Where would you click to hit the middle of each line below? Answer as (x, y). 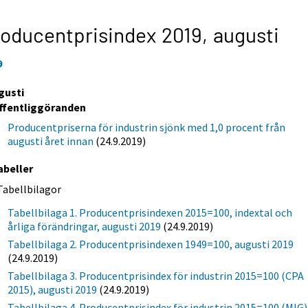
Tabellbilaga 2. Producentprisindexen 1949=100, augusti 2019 (151, 244)
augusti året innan (51, 141)
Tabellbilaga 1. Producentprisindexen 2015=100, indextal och (150, 212)
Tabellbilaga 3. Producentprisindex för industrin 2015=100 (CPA (156, 275)
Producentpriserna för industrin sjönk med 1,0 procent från (147, 127)
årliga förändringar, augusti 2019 (85, 226)
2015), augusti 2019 (53, 289)
